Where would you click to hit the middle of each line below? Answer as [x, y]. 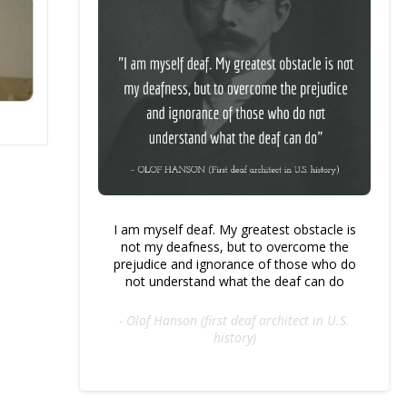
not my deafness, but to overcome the [234, 247]
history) [234, 338]
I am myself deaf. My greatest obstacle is [234, 229]
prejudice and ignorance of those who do [234, 264]
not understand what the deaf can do [234, 281]
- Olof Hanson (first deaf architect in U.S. [234, 320]
